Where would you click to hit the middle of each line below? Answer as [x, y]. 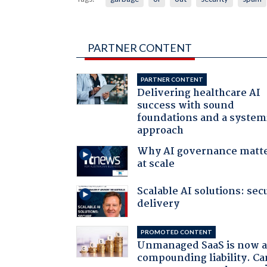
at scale [156, 164]
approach [161, 131]
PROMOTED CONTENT [177, 232]
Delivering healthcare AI [199, 93]
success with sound [186, 105]
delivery [159, 204]
